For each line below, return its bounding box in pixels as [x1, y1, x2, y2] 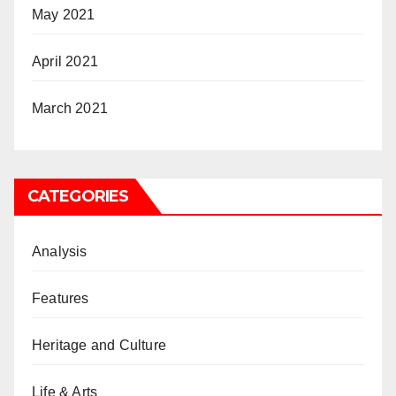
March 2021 [32, 100, 108, 116]
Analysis [32, 243, 88, 259]
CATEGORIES [27, 186, 128, 206]
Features [32, 290, 89, 306]
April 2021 [32, 53, 98, 69]
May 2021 [32, 6, 95, 22]
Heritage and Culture [32, 337, 166, 353]
